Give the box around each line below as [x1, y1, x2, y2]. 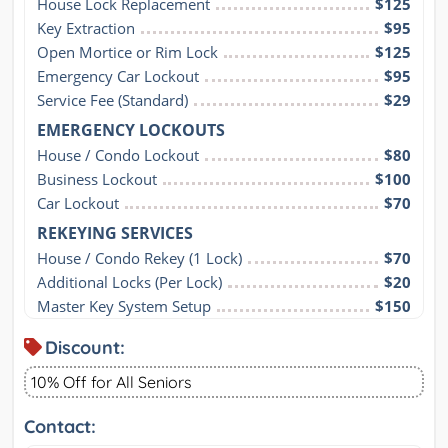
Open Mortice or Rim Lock [37, 41, 218, 62]
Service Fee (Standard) [37, 89, 188, 110]
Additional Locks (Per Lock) [37, 271, 222, 292]
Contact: [24, 414, 96, 438]
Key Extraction [37, 17, 135, 38]
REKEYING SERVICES [37, 221, 193, 244]
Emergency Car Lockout [37, 65, 199, 86]
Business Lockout [37, 168, 157, 189]
